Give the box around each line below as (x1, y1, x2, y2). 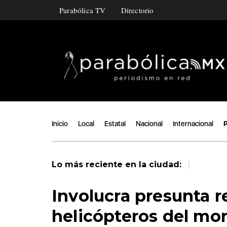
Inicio (52, 120, 68, 128)
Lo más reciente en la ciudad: (52, 160, 184, 169)
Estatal (104, 120, 126, 128)
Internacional (173, 120, 213, 128)
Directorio (121, 5, 154, 15)
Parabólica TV (59, 5, 106, 15)
